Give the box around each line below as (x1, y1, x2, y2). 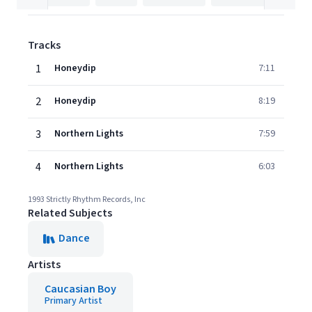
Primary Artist (45, 294, 102, 308)
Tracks (28, 38, 61, 53)
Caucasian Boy (45, 281, 116, 297)
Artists (28, 257, 61, 272)
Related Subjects (28, 205, 112, 221)
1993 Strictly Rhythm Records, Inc (28, 194, 146, 205)
